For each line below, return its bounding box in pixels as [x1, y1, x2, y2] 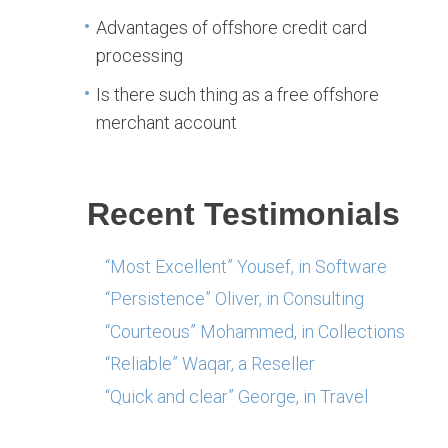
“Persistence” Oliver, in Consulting [105, 288, 364, 310]
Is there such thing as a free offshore [96, 83, 380, 105]
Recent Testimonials [87, 195, 400, 232]
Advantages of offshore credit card [96, 17, 368, 39]
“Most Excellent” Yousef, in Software [105, 255, 387, 277]
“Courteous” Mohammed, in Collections [105, 320, 405, 342]
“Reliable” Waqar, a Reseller [105, 353, 315, 375]
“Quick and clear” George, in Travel [105, 385, 368, 407]
